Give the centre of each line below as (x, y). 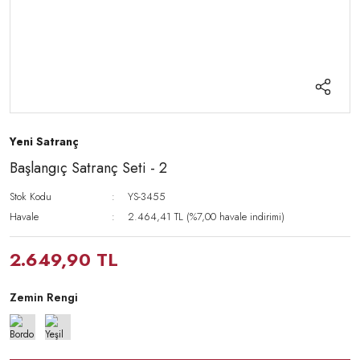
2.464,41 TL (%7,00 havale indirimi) (207, 217)
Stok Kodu (31, 196)
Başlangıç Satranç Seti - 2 (88, 168)
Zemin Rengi (44, 297)
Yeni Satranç (44, 141)
